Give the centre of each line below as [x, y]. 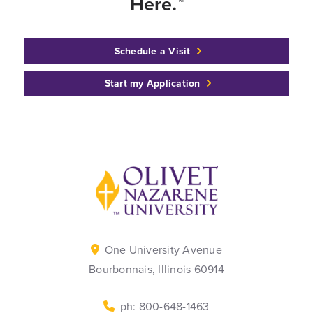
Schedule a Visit [152, 51]
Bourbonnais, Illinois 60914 [156, 269]
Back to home [130, 175]
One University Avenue [163, 249]
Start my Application [152, 83]
